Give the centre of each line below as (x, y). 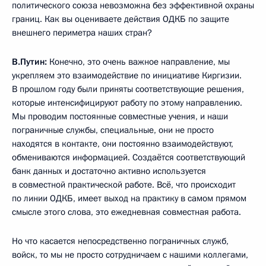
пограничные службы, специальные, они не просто (113, 130)
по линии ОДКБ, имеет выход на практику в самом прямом (129, 198)
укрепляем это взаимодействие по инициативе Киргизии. (127, 75)
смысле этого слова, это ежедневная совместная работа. (126, 212)
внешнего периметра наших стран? (82, 33)
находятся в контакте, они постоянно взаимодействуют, (123, 144)
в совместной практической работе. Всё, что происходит (124, 185)
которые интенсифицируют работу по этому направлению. (127, 103)
